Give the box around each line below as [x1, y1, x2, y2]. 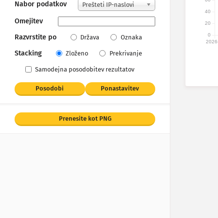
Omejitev [15, 17, 43, 26]
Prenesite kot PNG [58, 115, 111, 123]
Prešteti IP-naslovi [82, 1, 134, 9]
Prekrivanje [109, 50, 142, 57]
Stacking [15, 49, 42, 58]
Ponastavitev [101, 85, 140, 92]
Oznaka [120, 34, 142, 41]
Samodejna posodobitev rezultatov [35, 66, 134, 73]
